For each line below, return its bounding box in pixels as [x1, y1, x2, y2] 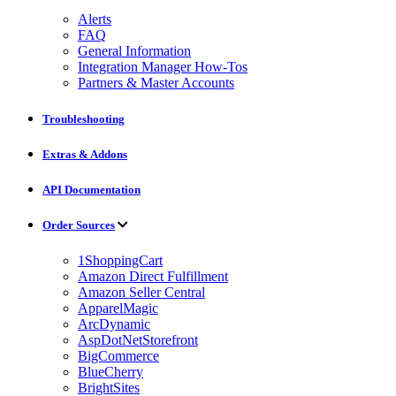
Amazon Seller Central [78, 284, 205, 300]
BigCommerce [78, 347, 159, 363]
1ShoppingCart [78, 252, 163, 268]
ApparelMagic [78, 300, 158, 316]
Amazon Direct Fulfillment [78, 268, 228, 284]
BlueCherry [78, 363, 143, 379]
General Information [78, 42, 191, 58]
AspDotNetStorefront [78, 331, 198, 347]
